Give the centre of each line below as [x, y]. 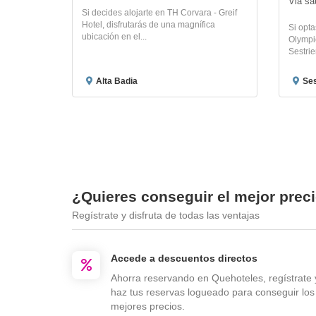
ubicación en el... [114, 36]
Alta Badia [117, 81]
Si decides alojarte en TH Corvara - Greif [159, 12]
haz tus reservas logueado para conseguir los [213, 292]
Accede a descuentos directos [184, 258]
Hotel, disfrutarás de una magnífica [148, 24]
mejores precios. [148, 306]
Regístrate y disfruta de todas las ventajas [166, 215]
